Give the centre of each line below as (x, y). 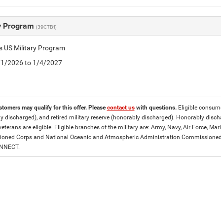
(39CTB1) (46, 27)
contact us (121, 108)
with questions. (156, 108)
